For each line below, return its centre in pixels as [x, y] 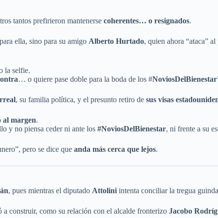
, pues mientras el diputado [50, 191]
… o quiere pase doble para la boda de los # [85, 79]
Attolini [104, 191]
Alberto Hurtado [116, 41]
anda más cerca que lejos [115, 149]
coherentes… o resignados [146, 21]
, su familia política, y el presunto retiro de [81, 100]
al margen [19, 120]
